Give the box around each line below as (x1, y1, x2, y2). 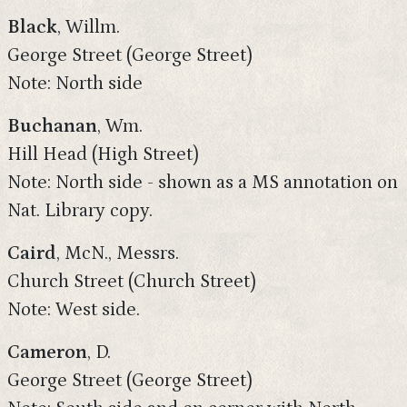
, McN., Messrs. (56, 243, 179, 264)
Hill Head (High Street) (7, 144, 199, 165)
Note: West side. (7, 299, 140, 321)
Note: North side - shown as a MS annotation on (7, 172, 398, 194)
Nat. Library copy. (7, 200, 153, 222)
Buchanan (7, 115, 97, 137)
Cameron (7, 342, 87, 363)
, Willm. (57, 16, 120, 38)
